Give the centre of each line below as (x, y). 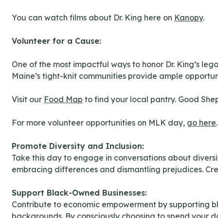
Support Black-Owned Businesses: (79, 193)
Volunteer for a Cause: (56, 41)
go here (201, 123)
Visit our (28, 100)
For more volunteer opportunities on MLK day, (99, 123)
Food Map (63, 100)
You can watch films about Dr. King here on (93, 18)
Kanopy (189, 18)
